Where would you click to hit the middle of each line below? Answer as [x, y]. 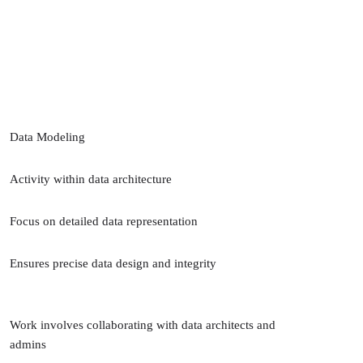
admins [28, 344]
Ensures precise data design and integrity [113, 263]
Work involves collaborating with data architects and [143, 325]
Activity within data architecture [91, 179]
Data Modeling [47, 137]
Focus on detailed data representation [104, 221]
